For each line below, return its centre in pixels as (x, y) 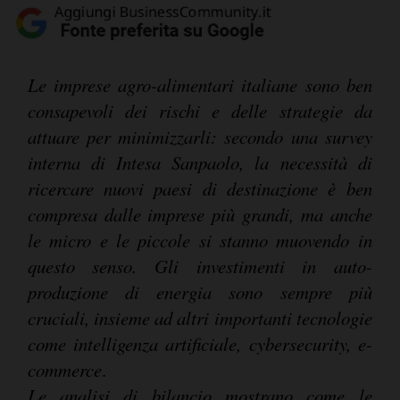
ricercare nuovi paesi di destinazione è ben (200, 189)
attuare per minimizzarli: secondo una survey (200, 137)
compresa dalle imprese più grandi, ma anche (200, 215)
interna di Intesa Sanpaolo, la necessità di (200, 163)
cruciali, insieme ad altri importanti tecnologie (200, 318)
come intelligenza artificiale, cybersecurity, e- (200, 344)
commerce (64, 370)
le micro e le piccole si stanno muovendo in (200, 241)
